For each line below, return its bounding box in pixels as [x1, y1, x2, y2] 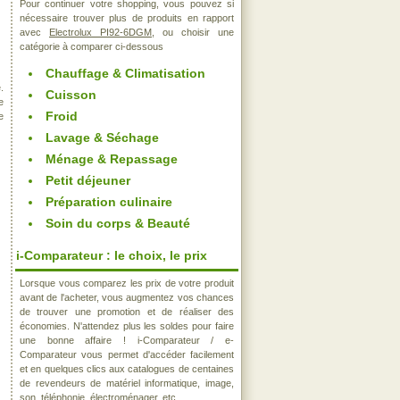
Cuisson [46, 87, 96, 102]
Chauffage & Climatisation [46, 66, 205, 80]
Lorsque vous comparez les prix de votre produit [20, 278, 234, 288]
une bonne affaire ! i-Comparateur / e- [20, 335, 234, 346]
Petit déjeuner [46, 173, 130, 187]
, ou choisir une [152, 27, 234, 37]
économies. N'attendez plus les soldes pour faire [20, 321, 234, 331]
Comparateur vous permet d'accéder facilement [20, 349, 234, 360]
